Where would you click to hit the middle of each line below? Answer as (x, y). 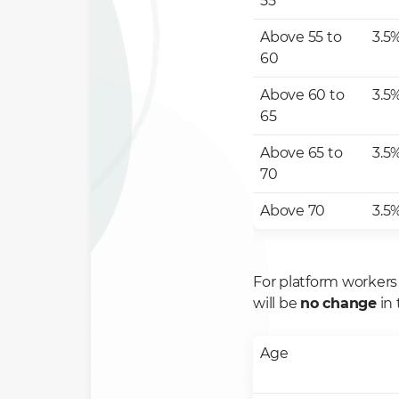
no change (338, 303)
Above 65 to (301, 153)
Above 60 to (302, 95)
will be (277, 303)
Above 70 (293, 211)
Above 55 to (301, 37)
